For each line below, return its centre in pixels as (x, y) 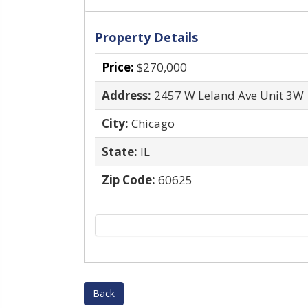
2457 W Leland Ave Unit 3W (229, 95)
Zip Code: (129, 180)
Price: (118, 67)
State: (120, 152)
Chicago (153, 123)
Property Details (146, 37)
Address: (126, 95)
